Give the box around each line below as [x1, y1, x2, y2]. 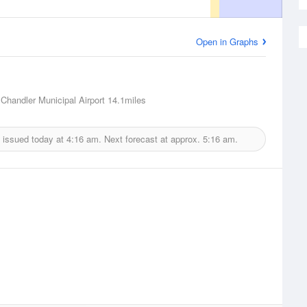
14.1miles [105, 93, 146, 106]
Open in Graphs [196, 35, 258, 48]
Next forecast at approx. [101, 132, 203, 145]
